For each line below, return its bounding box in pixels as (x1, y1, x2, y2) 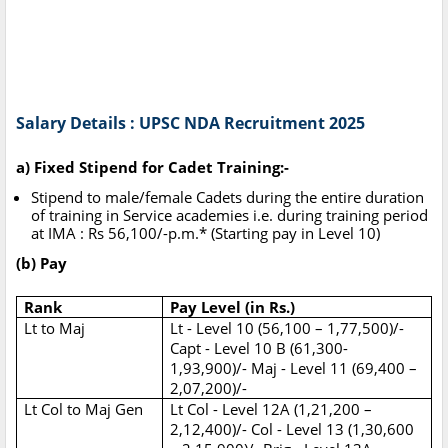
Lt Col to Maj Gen (24, 399, 144, 420)
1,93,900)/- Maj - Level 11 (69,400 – (170, 358, 418, 379)
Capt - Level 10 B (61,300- (170, 338, 349, 359)
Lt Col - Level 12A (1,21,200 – (170, 399, 373, 420)
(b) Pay (16, 253, 67, 274)
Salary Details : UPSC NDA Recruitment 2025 (16, 112, 365, 135)
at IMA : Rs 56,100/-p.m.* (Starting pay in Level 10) (31, 223, 380, 244)
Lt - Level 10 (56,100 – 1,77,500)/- (170, 318, 405, 339)
